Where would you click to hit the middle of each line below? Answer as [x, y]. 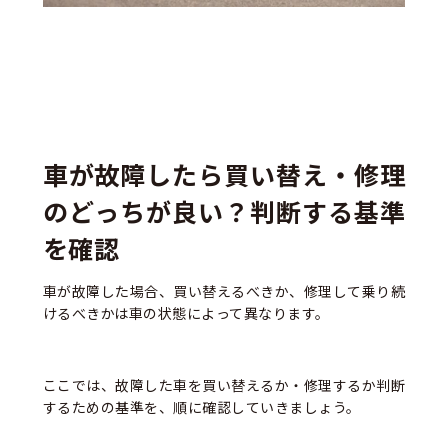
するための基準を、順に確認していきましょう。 [201, 407]
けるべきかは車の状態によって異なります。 [186, 313]
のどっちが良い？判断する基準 [224, 212]
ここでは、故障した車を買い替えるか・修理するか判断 [224, 385]
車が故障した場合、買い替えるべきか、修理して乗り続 [224, 291]
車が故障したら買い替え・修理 [224, 175]
